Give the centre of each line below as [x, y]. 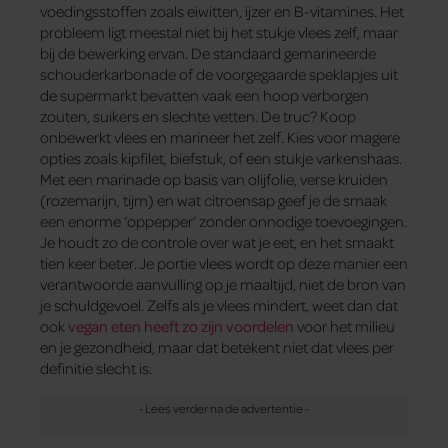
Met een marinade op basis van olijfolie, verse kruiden [214, 178]
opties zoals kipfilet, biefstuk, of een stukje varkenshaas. [221, 157]
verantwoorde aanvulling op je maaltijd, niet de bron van [223, 283]
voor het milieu [344, 325]
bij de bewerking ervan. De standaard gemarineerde [208, 52]
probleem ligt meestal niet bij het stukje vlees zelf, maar [219, 31]
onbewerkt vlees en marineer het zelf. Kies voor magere [220, 136]
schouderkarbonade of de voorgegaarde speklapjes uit [219, 73]
